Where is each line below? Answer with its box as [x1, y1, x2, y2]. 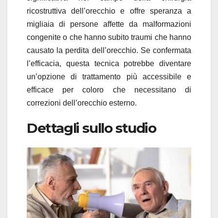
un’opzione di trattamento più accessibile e [27, 72, 191, 81]
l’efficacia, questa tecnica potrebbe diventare [27, 59, 191, 68]
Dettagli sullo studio [27, 119, 156, 136]
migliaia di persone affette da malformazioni [27, 19, 191, 28]
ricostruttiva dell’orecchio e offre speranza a [27, 6, 191, 15]
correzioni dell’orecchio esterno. [27, 98, 137, 107]
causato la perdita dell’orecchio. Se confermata [27, 46, 191, 54]
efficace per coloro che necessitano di [27, 85, 191, 94]
